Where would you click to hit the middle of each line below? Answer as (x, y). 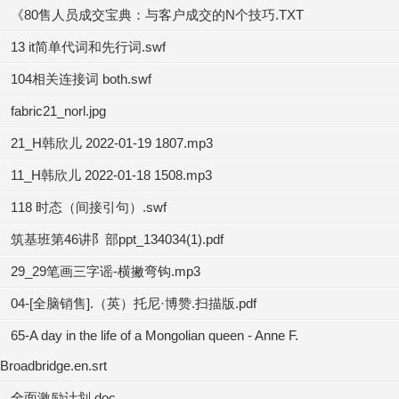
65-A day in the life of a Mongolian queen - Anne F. (155, 335)
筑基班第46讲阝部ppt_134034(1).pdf (117, 239)
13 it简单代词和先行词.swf (88, 47)
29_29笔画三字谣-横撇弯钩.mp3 (106, 271)
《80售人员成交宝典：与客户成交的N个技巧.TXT (157, 15)
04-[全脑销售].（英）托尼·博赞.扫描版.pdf (134, 303)
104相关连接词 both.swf (81, 79)
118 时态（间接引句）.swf (89, 207)
